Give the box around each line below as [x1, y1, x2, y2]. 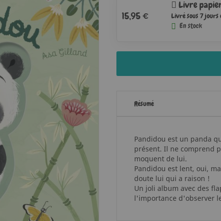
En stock [179, 21, 202, 31]
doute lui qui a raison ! [134, 174, 210, 183]
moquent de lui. [134, 154, 187, 163]
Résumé [134, 99, 154, 108]
